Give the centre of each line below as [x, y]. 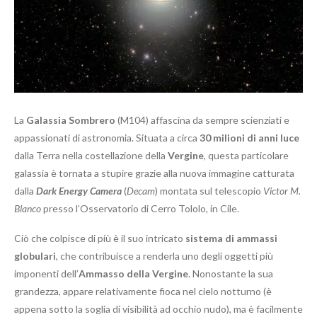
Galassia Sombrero [71, 120]
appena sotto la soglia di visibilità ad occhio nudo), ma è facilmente [158, 309]
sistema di [210, 238]
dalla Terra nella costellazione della [91, 156]
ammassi [257, 238]
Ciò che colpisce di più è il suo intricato [100, 238]
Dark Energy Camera [79, 191]
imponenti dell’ [46, 274]
